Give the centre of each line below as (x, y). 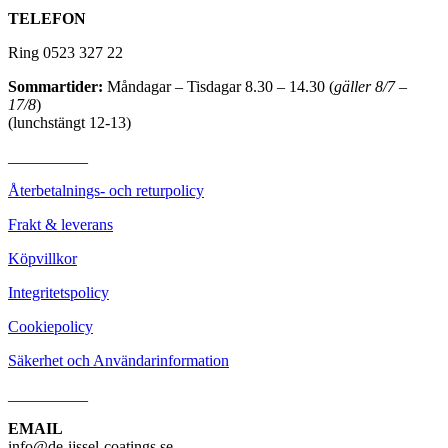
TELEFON (47, 18)
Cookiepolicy (50, 326)
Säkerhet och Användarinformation (118, 360)
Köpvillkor (42, 258)
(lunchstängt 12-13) (69, 122)
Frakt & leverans (60, 224)
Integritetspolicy (58, 292)
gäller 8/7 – (370, 86)
